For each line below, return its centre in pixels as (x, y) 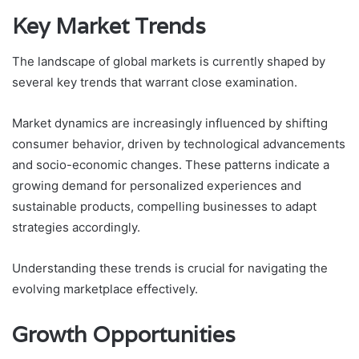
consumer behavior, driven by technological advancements (179, 144)
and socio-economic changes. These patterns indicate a (171, 165)
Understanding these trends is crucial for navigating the (170, 268)
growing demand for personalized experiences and (157, 186)
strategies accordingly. (76, 228)
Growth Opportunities (124, 335)
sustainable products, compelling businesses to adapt (164, 207)
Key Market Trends (109, 26)
